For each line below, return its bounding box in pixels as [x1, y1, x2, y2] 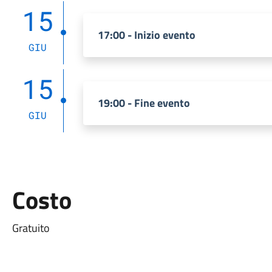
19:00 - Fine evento [97, 95, 190, 111]
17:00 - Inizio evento [97, 27, 195, 43]
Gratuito [12, 220, 50, 236]
